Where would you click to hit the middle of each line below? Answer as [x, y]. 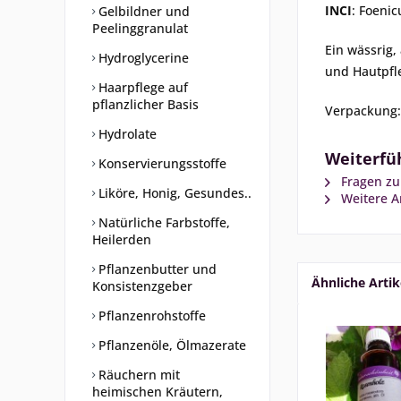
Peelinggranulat [140, 28]
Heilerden [122, 239]
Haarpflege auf [141, 87]
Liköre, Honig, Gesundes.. [173, 193]
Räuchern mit [137, 375]
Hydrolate [126, 134]
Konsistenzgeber [142, 286]
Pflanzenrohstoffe [150, 316]
